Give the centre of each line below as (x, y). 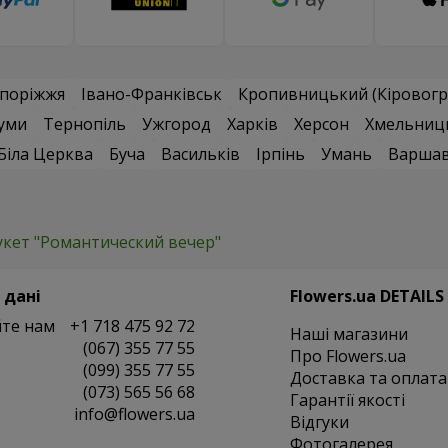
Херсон (321, 124)
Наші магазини (348, 334)
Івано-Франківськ (151, 94)
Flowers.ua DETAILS (366, 296)
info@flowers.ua (134, 414)
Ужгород (176, 124)
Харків (252, 124)
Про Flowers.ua (347, 356)
